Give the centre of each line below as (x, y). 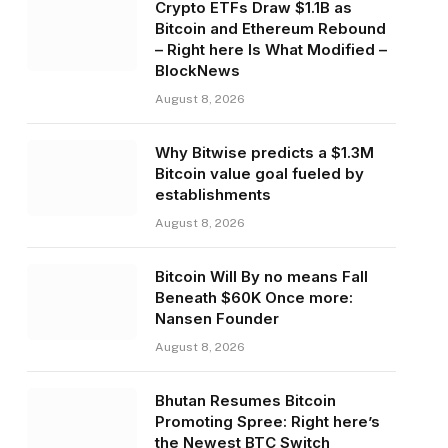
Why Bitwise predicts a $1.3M (264, 153)
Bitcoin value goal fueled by (259, 174)
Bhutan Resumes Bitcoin (245, 401)
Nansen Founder (216, 319)
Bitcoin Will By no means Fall (261, 277)
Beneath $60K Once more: (253, 298)
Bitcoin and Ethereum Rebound (270, 29)
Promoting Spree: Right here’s (267, 422)
